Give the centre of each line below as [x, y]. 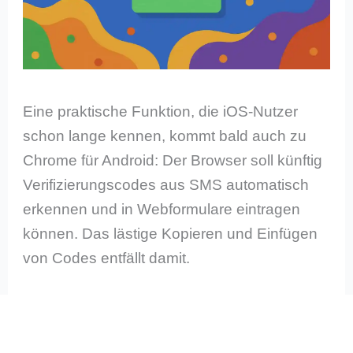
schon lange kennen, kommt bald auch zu [165, 136]
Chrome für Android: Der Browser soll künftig [173, 161]
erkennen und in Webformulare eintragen [162, 210]
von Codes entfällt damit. [107, 258]
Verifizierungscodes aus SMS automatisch [166, 185]
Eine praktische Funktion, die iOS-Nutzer [161, 112]
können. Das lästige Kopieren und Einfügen [171, 234]
